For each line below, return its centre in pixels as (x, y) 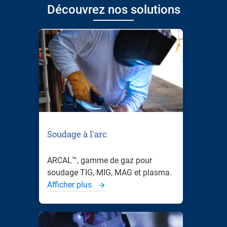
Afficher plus (70, 185)
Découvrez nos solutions (113, 10)
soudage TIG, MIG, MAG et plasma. (109, 173)
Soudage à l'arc (77, 134)
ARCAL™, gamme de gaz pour (100, 160)
